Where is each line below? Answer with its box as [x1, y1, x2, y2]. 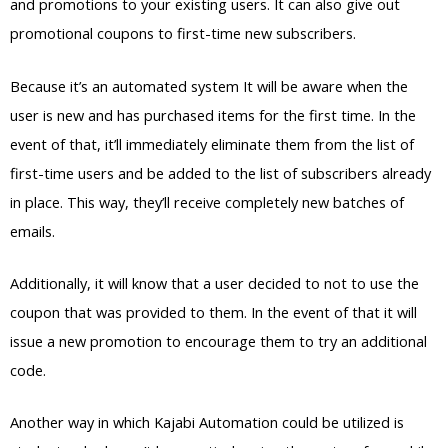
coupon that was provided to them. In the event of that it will [10, 302, 417, 323]
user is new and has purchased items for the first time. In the [10, 104, 416, 125]
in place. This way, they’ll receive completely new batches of [10, 191, 404, 212]
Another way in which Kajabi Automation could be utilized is [10, 412, 404, 433]
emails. [10, 220, 55, 241]
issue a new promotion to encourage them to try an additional [10, 331, 427, 352]
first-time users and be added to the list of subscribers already [10, 162, 431, 183]
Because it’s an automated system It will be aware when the [10, 75, 408, 96]
